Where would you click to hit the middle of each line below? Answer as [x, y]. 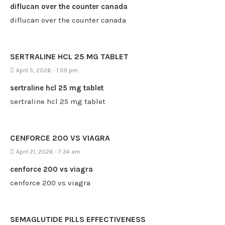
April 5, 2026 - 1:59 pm [47, 70]
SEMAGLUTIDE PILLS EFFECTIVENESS [78, 219]
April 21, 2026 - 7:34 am [48, 152]
